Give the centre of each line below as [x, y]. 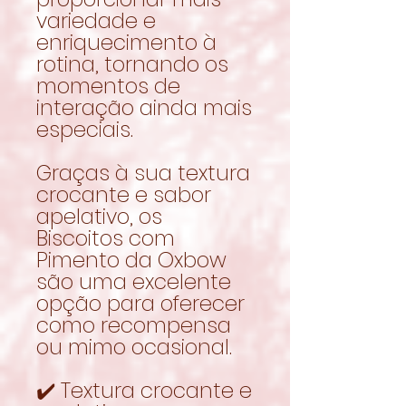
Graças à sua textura [143, 173]
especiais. [85, 129]
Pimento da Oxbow [131, 260]
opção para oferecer [140, 303]
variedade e [96, 20]
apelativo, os [99, 216]
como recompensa [134, 325]
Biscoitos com [106, 238]
